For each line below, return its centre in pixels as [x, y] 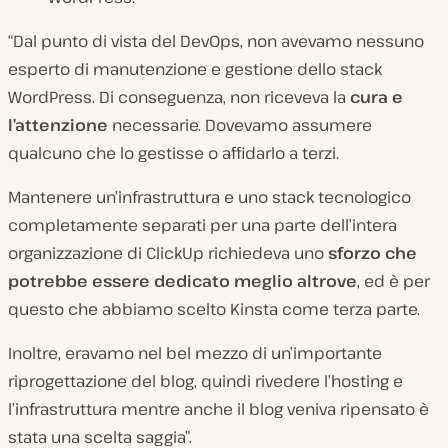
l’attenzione [60, 125]
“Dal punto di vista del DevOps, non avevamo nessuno [216, 41]
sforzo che [372, 253]
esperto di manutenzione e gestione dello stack [195, 69]
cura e [376, 97]
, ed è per [393, 281]
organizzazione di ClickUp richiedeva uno [168, 253]
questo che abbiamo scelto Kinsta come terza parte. [214, 309]
